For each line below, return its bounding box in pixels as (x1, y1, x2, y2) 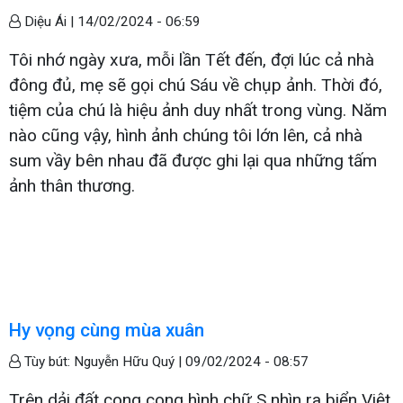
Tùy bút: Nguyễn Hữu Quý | (21, 353, 185, 370)
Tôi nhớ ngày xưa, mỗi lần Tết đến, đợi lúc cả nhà (9, 49, 374, 70)
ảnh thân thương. (9, 175, 135, 196)
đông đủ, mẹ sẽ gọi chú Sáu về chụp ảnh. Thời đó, (9, 74, 382, 95)
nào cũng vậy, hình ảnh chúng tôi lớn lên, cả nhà (9, 124, 363, 146)
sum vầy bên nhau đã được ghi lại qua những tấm (9, 149, 377, 171)
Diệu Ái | (21, 13, 77, 30)
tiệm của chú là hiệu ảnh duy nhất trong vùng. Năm (9, 99, 387, 121)
